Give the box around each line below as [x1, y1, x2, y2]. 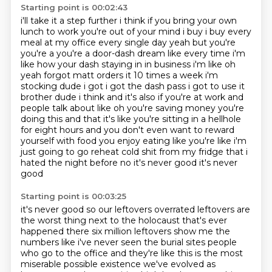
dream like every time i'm [137, 48, 245, 59]
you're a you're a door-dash [20, 48, 137, 59]
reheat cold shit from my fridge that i [90, 146, 248, 157]
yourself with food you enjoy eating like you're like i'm [20, 135, 246, 146]
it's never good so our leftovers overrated [20, 204, 197, 215]
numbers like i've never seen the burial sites [20, 237, 208, 248]
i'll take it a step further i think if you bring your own [20, 15, 237, 26]
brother [20, 92, 55, 103]
